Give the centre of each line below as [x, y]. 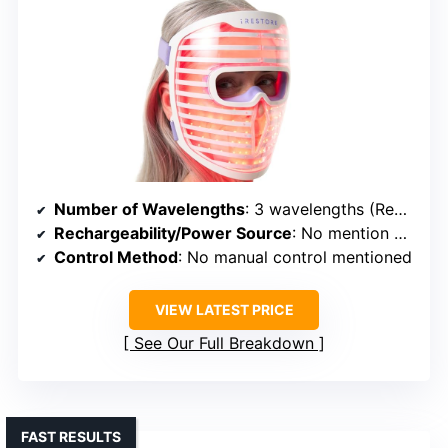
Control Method [116, 256]
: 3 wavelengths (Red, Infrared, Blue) [319, 208]
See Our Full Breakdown [224, 342]
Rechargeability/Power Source [173, 232]
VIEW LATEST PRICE [224, 309]
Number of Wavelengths [149, 208]
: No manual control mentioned [295, 256]
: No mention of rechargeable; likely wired [343, 232]
